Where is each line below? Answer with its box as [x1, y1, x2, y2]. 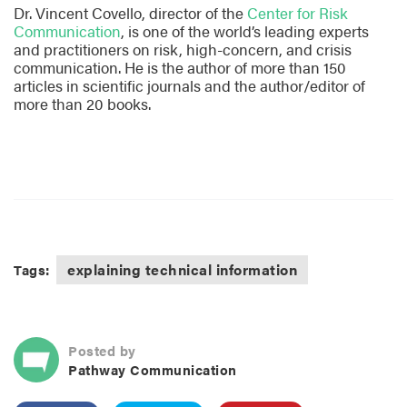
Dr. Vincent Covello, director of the [14, 2, 247, 25]
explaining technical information [67, 259, 298, 281]
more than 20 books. [14, 93, 151, 115]
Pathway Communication [68, 360, 237, 380]
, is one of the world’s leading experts [121, 20, 369, 43]
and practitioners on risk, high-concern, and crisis [14, 38, 352, 61]
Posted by [68, 341, 136, 361]
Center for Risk [247, 2, 348, 25]
